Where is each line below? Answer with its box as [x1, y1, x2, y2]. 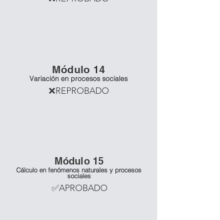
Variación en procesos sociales [29, 74, 128, 83]
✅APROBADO [52, 183, 108, 193]
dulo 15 [69, 155, 104, 167]
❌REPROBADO [49, 85, 109, 96]
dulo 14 [67, 63, 105, 76]
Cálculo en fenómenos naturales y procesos [16, 166, 141, 174]
